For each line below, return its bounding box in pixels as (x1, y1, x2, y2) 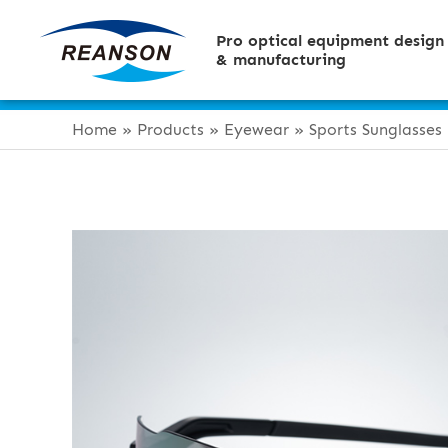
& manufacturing (216, 50, 346, 69)
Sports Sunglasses (309, 120, 442, 139)
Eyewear (224, 120, 289, 139)
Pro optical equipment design (216, 31, 444, 50)
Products (137, 120, 204, 139)
